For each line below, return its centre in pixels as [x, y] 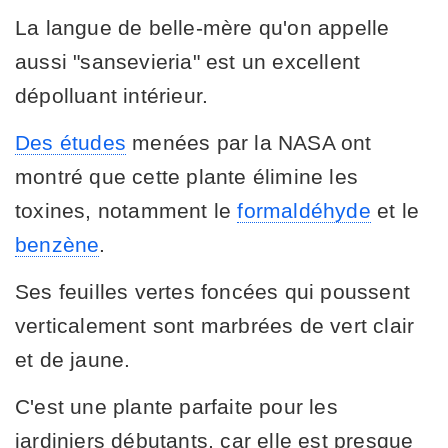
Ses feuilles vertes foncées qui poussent [213, 291]
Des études [70, 142]
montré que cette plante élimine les [187, 176]
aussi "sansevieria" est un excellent [188, 61]
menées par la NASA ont [249, 142]
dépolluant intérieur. [112, 95]
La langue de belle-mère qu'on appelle [202, 27]
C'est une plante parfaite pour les [176, 406]
